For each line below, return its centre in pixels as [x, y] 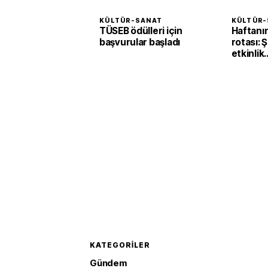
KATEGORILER [120, 245]
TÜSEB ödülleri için [141, 31]
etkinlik [248, 54]
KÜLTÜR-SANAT [131, 21]
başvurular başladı [140, 42]
